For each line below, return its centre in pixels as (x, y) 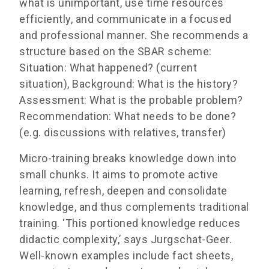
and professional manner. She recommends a (134, 35)
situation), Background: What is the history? (128, 83)
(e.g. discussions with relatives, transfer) (123, 132)
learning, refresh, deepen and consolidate (123, 190)
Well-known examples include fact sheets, (126, 255)
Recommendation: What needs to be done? (128, 116)
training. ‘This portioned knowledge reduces (130, 223)
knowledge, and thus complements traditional (134, 207)
